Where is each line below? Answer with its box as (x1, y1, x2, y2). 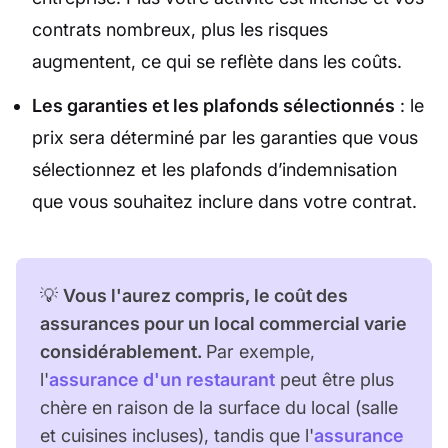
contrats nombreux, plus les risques (32, 19, 328, 41)
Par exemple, (206, 341, 315, 363)
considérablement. (40, 341, 206, 363)
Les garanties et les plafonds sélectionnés (32, 95, 395, 117)
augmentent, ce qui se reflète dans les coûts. (32, 51, 402, 73)
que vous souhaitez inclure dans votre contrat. (32, 191, 417, 213)
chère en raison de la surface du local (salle (40, 397, 398, 419)
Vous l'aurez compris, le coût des (63, 285, 348, 307)
